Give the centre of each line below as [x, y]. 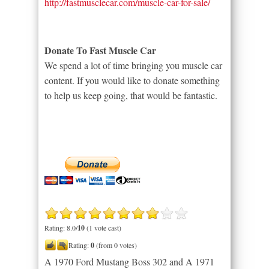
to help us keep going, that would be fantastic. [131, 95]
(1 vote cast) [103, 227]
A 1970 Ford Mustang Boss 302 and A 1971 [129, 261]
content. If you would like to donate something [132, 80]
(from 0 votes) [116, 245]
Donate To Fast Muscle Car [100, 50]
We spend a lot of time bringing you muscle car [133, 65]
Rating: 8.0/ [61, 227]
